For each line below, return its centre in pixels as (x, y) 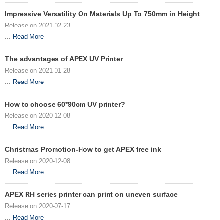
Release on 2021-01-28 (38, 71)
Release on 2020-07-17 (38, 206)
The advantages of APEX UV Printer (64, 59)
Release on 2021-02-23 (38, 26)
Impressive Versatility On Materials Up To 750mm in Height (102, 14)
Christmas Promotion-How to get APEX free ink (83, 150)
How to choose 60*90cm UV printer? (65, 104)
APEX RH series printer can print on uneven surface (91, 195)
